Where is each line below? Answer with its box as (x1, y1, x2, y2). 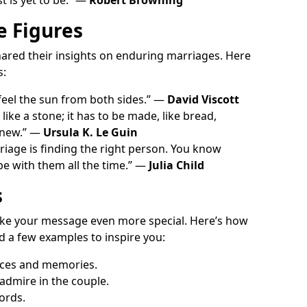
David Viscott (167, 91, 239, 107)
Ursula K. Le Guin (43, 124, 138, 140)
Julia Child (149, 157, 204, 173)
